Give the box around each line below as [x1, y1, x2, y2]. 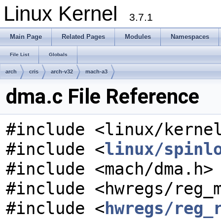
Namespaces [171, 33, 209, 40]
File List [10, 52, 29, 57]
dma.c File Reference [6, 84, 199, 109]
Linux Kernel [3, 2, 129, 25]
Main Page [10, 33, 42, 40]
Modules [125, 33, 151, 40]
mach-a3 [85, 69, 108, 74]
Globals [49, 52, 68, 57]
